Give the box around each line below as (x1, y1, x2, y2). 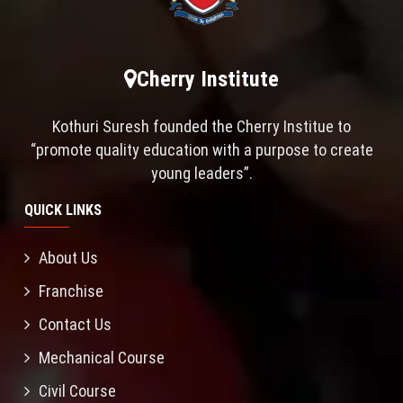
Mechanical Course (39, 347, 165, 367)
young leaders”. (150, 163, 253, 183)
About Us (39, 247, 98, 267)
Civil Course (39, 381, 116, 400)
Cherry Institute (137, 65, 279, 92)
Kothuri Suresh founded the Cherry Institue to (52, 116, 351, 136)
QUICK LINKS (24, 201, 102, 219)
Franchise (39, 281, 103, 300)
